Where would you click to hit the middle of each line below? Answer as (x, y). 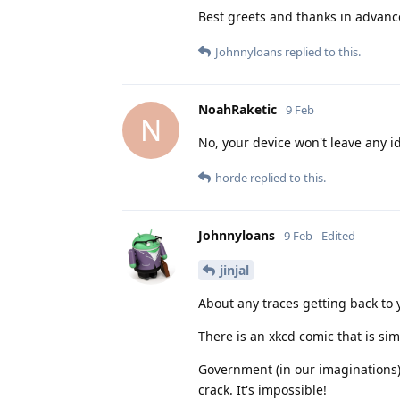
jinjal (234, 270)
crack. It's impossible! (262, 389)
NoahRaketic (237, 109)
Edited (338, 235)
